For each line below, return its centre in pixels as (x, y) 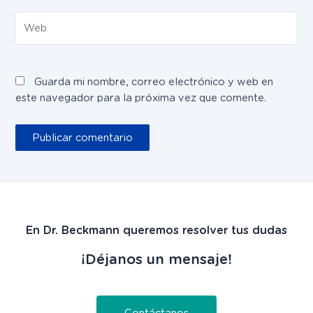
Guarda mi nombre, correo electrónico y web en (154, 82)
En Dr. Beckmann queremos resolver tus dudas (156, 231)
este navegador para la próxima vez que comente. (141, 98)
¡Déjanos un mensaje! (156, 260)
